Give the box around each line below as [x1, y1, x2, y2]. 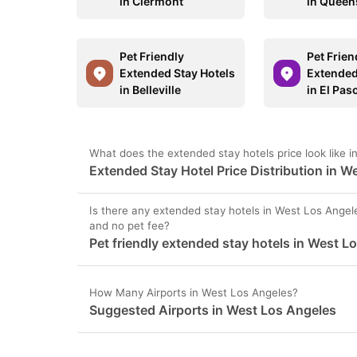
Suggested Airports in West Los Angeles [89, 302, 336, 318]
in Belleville [120, 83, 181, 96]
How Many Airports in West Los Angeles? [89, 286, 298, 299]
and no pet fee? [89, 219, 170, 232]
